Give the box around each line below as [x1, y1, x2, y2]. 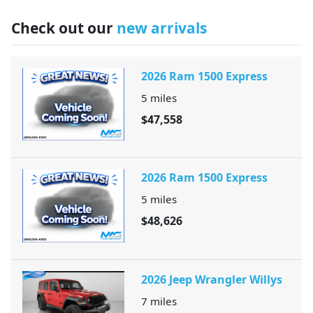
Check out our [11, 18, 117, 38]
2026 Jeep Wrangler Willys [141, 271, 282, 287]
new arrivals [117, 18, 207, 38]
